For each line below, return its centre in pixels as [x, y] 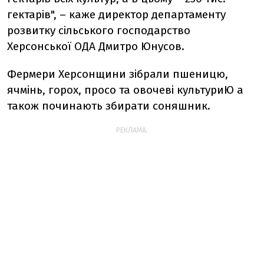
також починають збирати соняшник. [109, 105]
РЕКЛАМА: [132, 130]
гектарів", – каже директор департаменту [116, 14]
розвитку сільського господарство [99, 30]
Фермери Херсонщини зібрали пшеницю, [118, 74]
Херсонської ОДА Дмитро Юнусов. [96, 46]
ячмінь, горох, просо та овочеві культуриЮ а [125, 90]
